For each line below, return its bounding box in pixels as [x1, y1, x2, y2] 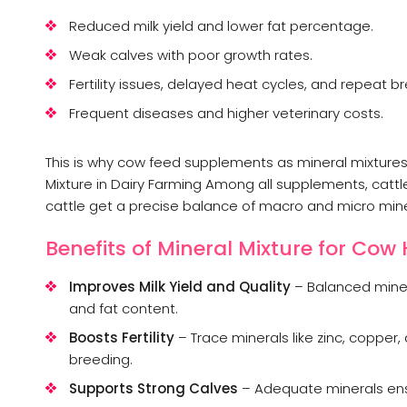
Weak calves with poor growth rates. [69, 45, 313, 65]
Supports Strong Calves [69, 378, 238, 398]
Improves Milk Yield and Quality [69, 276, 291, 296]
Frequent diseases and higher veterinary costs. [69, 103, 383, 123]
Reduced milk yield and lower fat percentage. [69, 15, 373, 35]
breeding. [69, 349, 133, 369]
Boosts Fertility [69, 327, 174, 347]
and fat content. [69, 298, 178, 318]
